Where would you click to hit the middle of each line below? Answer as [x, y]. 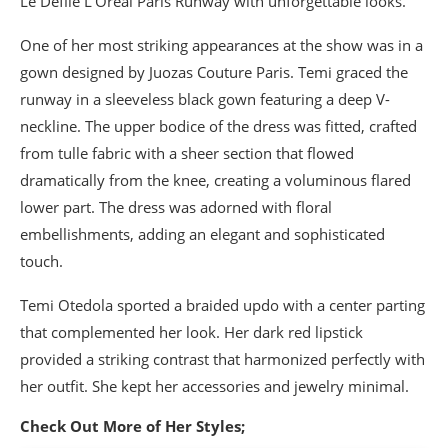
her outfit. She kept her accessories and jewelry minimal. [214, 386]
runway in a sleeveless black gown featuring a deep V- [205, 99]
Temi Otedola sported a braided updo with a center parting [222, 305]
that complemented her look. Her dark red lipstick [191, 332]
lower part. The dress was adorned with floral [176, 207]
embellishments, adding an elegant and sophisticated [202, 234]
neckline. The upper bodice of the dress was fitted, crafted [218, 126]
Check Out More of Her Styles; [132, 426]
